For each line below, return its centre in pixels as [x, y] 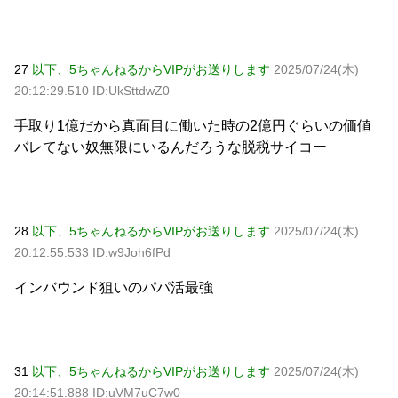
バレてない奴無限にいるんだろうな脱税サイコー [171, 147]
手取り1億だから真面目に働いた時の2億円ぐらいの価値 [193, 125]
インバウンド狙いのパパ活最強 [114, 287]
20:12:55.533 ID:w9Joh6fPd [92, 252]
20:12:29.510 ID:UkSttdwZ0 [92, 90]
